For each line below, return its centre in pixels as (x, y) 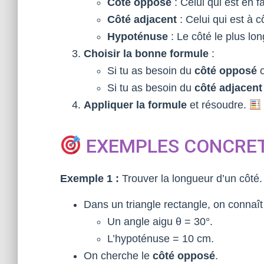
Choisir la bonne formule (146, 54)
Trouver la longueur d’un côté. (191, 179)
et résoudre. (218, 105)
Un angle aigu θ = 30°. (160, 222)
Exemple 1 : (90, 179)
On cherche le (118, 256)
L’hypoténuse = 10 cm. (161, 239)
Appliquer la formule (135, 105)
